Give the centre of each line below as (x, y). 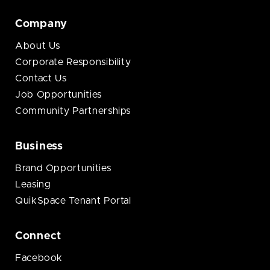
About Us (38, 46)
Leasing (33, 185)
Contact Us (41, 79)
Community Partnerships (73, 111)
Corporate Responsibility (73, 62)
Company (42, 24)
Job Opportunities (58, 95)
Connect (39, 237)
